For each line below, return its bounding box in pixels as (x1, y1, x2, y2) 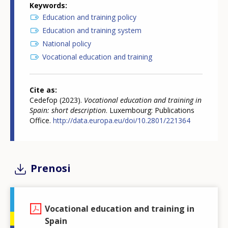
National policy (42, 39, 91, 49)
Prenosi (31, 161, 71, 176)
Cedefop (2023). (30, 95, 84, 105)
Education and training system (42, 25, 141, 36)
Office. (30, 116, 53, 126)
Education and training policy (42, 12, 136, 22)
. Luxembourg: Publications (106, 105, 194, 116)
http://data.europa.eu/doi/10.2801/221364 (53, 116, 190, 126)
